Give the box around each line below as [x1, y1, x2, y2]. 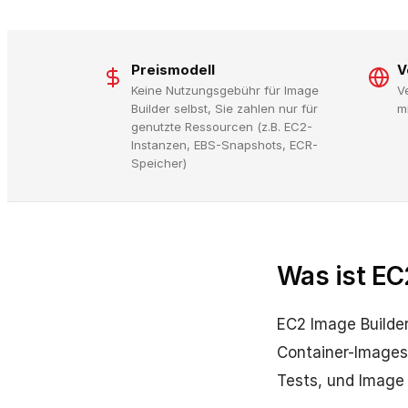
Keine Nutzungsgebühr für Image [131, 83, 319, 97]
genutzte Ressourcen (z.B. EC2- [131, 119, 312, 134]
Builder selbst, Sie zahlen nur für [131, 101, 318, 116]
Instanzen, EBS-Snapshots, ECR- [131, 138, 318, 152]
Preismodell [131, 61, 215, 78]
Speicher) [131, 156, 187, 170]
